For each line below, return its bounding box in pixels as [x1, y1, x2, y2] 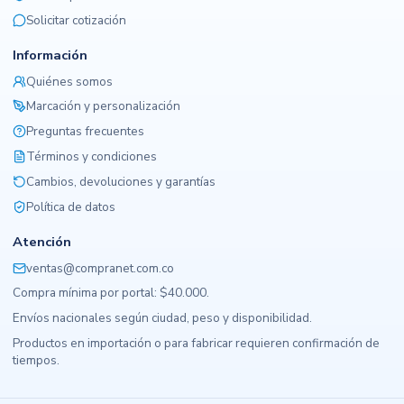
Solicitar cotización [25, 11, 126, 29]
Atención [12, 232, 71, 251]
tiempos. [12, 352, 60, 370]
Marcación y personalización [25, 97, 180, 115]
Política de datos [25, 197, 115, 216]
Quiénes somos [25, 72, 113, 90]
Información [12, 45, 87, 64]
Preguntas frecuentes [25, 123, 144, 141]
